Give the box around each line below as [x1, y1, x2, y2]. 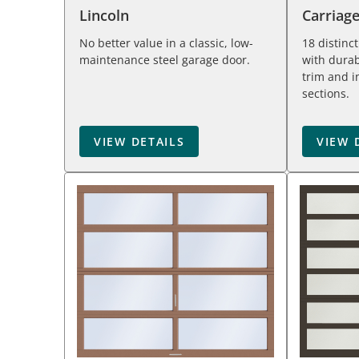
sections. [302, 86, 349, 101]
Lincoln [79, 6, 129, 25]
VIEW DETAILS [94, 134, 185, 149]
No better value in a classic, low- [79, 35, 253, 50]
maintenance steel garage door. [79, 52, 250, 67]
